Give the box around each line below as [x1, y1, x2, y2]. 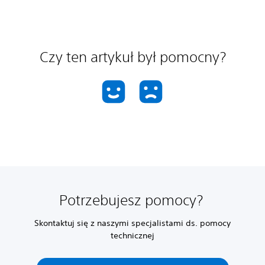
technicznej [111, 230, 154, 241]
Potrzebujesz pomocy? [59, 192, 206, 208]
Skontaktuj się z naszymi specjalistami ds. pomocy [34, 218, 231, 228]
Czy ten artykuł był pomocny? [39, 49, 226, 65]
